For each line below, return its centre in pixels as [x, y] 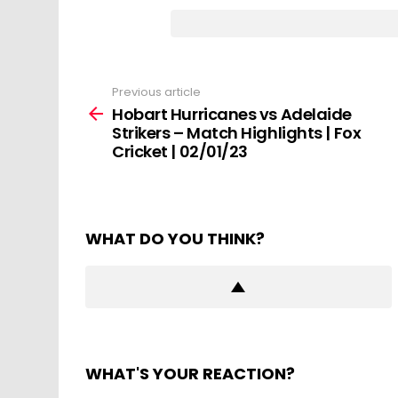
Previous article [156, 92]
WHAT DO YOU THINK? [175, 239]
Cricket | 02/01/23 [180, 152]
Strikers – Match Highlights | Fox [237, 133]
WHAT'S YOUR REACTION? [190, 374]
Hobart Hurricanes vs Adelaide [232, 115]
